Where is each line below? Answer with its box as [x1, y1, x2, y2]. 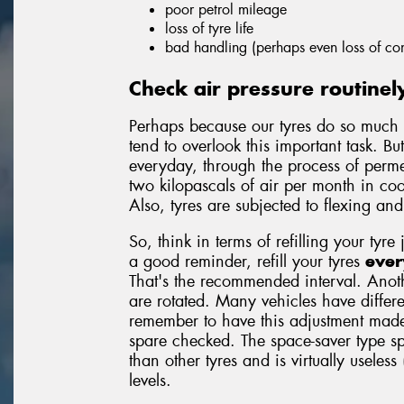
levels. [129, 369, 171, 391]
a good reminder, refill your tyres [129, 250, 365, 272]
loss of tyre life [165, 18, 253, 38]
